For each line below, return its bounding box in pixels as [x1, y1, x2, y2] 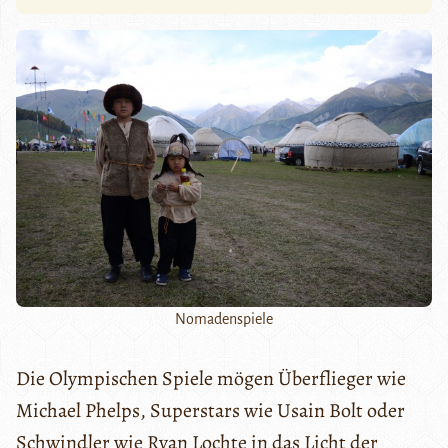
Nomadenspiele [174, 311, 273, 328]
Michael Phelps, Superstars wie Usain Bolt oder [16, 397, 405, 425]
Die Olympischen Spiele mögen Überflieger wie [16, 365, 406, 393]
